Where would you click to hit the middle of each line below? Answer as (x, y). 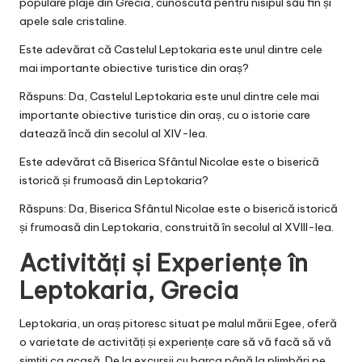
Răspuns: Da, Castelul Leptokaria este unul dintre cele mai (169, 96)
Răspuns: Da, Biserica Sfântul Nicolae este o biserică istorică (179, 208)
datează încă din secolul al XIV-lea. (114, 133)
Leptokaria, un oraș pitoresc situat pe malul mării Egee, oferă (178, 323)
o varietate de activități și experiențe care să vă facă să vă (175, 341)
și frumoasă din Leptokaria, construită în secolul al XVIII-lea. (177, 227)
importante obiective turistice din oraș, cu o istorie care (165, 114)
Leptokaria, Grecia (129, 290)
